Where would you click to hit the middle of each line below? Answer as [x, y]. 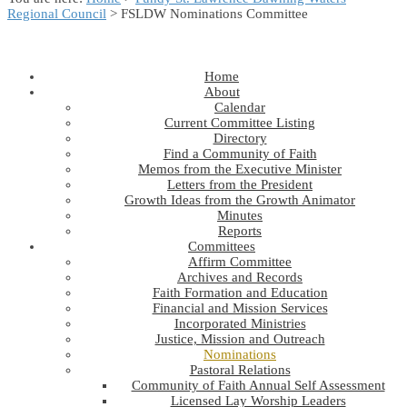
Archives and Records [240, 277]
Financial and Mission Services [240, 308]
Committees [222, 246]
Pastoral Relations [240, 370]
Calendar [240, 107]
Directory [240, 138]
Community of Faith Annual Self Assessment [258, 385]
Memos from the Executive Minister [240, 169]
